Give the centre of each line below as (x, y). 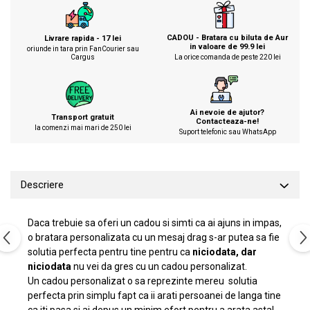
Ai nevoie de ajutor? (227, 112)
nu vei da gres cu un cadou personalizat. (159, 266)
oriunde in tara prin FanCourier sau (83, 48)
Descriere (42, 185)
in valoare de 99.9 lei (227, 47)
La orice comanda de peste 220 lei (227, 57)
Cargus (83, 57)
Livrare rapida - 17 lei (83, 38)
